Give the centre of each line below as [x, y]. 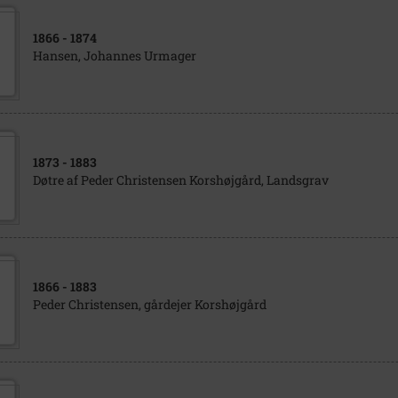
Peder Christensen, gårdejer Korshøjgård [149, 304]
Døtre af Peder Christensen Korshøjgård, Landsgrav [180, 180]
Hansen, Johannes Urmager [114, 56]
